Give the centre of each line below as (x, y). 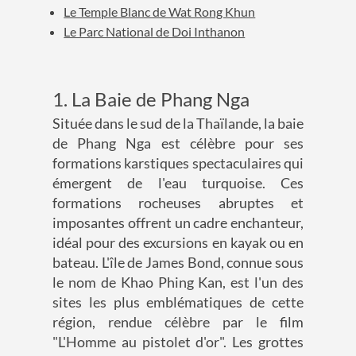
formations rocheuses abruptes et (178, 203)
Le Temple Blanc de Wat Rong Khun (160, 12)
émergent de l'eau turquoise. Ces (178, 183)
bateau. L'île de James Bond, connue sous (178, 263)
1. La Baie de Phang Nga (153, 99)
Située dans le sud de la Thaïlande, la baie (178, 124)
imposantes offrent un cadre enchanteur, (178, 223)
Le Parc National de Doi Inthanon (155, 32)
